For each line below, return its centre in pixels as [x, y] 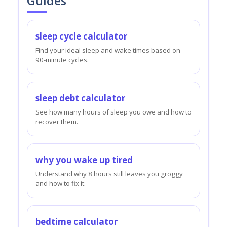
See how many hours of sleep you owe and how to [113, 112]
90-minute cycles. [62, 60]
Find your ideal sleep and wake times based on [108, 50]
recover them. [57, 121]
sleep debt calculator [80, 98]
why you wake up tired [84, 160]
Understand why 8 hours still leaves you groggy [109, 174]
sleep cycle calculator [81, 36]
